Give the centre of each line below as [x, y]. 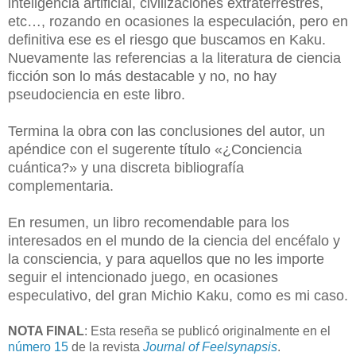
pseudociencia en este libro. [99, 94]
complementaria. [61, 186]
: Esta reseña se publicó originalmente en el [207, 331]
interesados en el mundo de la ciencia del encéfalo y [174, 240]
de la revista [106, 346]
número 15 [38, 346]
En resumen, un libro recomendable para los [149, 222]
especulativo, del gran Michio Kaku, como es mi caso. [178, 295]
